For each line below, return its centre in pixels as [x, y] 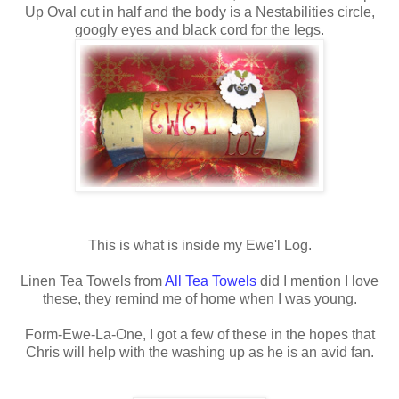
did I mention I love [319, 281]
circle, [354, 12]
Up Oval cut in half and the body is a [140, 12]
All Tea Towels [211, 281]
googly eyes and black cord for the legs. [199, 29]
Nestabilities [294, 12]
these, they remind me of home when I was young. [199, 298]
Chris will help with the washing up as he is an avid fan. [199, 352]
